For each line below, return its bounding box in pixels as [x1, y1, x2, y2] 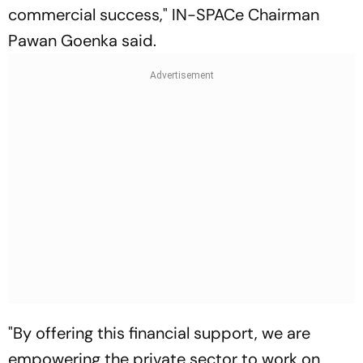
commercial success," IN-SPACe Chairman [8, 4, 319, 25]
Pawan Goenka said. [8, 30, 156, 51]
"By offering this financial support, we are [8, 322, 310, 344]
